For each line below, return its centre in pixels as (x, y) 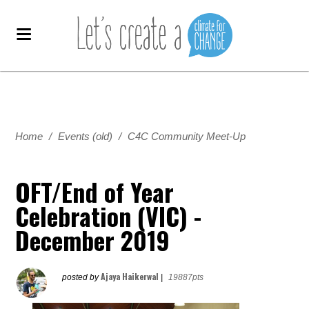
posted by (82, 277)
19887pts (186, 277)
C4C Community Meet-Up (187, 136)
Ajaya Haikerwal (130, 276)
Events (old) (86, 136)
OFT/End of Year (95, 191)
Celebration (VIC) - (109, 216)
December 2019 (93, 240)
